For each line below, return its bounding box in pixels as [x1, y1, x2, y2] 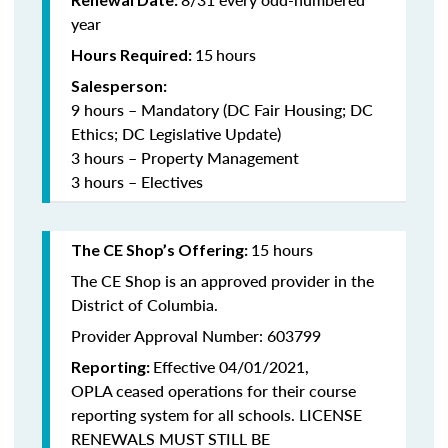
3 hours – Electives [71, 170, 203, 193]
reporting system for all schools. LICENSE [71, 403, 362, 426]
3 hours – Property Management [71, 146, 299, 169]
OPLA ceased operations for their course [71, 379, 356, 402]
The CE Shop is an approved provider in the [71, 269, 374, 292]
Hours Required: [71, 45, 195, 64]
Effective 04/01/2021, [153, 355, 309, 378]
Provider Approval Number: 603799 [71, 324, 321, 347]
